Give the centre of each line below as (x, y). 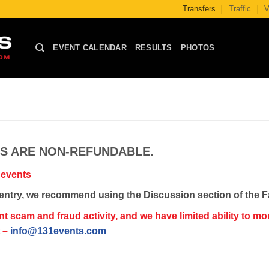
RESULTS (153, 48)
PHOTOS (198, 48)
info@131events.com (58, 231)
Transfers (199, 9)
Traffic (240, 9)
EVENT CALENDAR (90, 48)
